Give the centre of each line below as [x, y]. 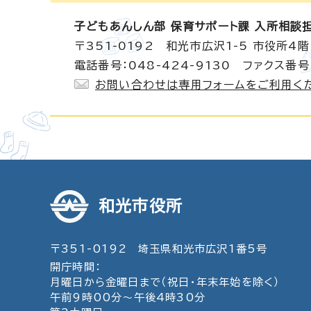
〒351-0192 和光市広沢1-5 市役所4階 [192, 46]
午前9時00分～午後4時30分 [128, 297]
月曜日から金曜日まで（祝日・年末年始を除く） [165, 282]
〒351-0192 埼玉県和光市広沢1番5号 [159, 249]
